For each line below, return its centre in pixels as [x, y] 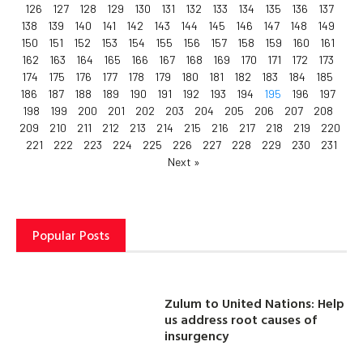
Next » [184, 162]
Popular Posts [71, 235]
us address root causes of [241, 319]
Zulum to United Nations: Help [255, 303]
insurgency [197, 335]
